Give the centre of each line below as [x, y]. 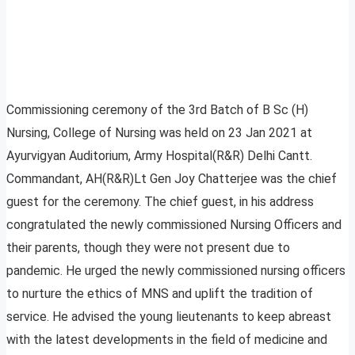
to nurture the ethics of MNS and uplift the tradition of [160, 294]
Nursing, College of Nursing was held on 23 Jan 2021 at [159, 133]
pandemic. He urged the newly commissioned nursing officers [176, 271]
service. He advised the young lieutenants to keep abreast [169, 317]
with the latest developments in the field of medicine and [167, 340]
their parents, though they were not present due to [148, 248]
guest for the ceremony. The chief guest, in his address [160, 202]
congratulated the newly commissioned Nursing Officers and [174, 225]
